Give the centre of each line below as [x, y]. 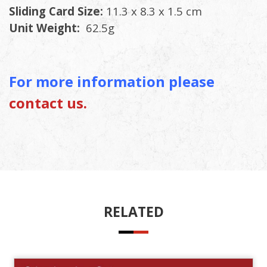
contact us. [48, 103]
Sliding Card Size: [58, 11]
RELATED [133, 212]
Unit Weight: [44, 28]
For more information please [112, 82]
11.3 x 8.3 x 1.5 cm [154, 11]
